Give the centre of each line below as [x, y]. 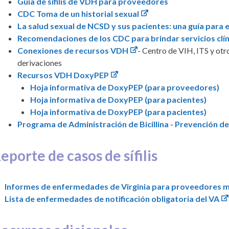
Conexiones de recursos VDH [73, 50]
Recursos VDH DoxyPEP [63, 75]
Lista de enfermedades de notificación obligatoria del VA [112, 198]
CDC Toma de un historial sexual [78, 13]
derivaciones [40, 62]
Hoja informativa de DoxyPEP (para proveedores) [125, 87]
